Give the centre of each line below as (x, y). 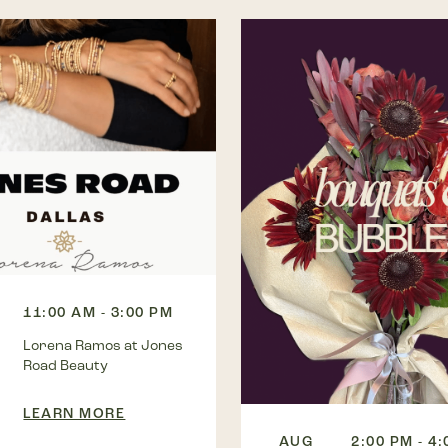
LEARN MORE (74, 413)
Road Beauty (66, 365)
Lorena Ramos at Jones (103, 345)
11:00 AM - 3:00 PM (98, 312)
